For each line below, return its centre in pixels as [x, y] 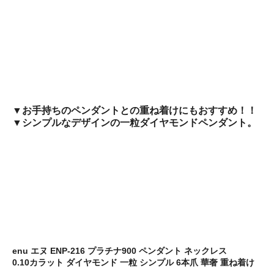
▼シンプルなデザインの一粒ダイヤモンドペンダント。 [135, 122]
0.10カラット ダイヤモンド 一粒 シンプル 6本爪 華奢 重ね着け [133, 262]
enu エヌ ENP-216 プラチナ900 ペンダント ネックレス [120, 250]
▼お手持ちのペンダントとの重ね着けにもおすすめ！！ [135, 110]
